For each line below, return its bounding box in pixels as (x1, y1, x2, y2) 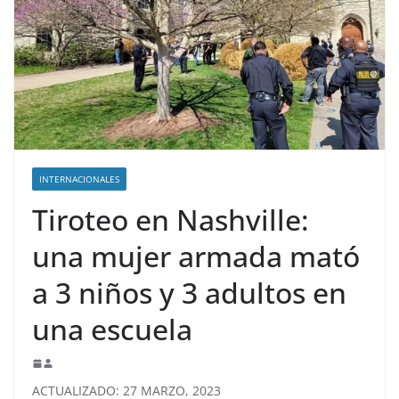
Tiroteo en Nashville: (32, 199, 309, 239)
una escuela (32, 309, 192, 348)
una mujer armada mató (32, 236, 360, 275)
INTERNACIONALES (39, 172, 119, 185)
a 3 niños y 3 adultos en (32, 273, 346, 312)
